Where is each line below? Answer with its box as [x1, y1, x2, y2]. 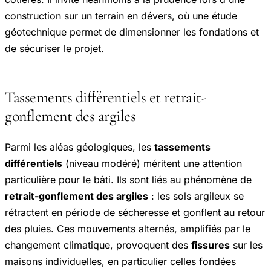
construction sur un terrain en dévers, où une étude [5, 10, 237, 22]
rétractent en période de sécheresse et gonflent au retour [5, 206, 265, 218]
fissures [191, 238, 230, 251]
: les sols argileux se [148, 189, 244, 202]
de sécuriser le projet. [5, 42, 104, 55]
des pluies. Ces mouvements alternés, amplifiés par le [5, 222, 250, 235]
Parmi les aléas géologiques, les [5, 140, 154, 153]
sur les [230, 238, 263, 251]
